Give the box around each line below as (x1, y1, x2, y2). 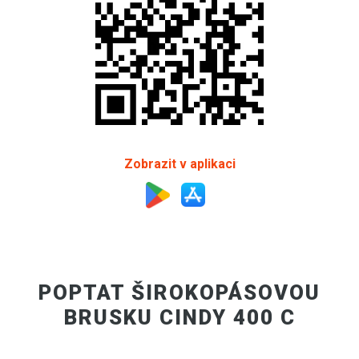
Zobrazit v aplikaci (123, 155, 236, 171)
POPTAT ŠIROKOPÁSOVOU (38, 280, 321, 305)
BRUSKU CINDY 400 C (63, 305, 296, 329)
